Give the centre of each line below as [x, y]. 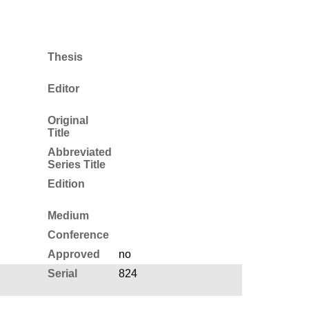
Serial [62, 273]
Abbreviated [79, 152]
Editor [63, 88]
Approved [73, 254]
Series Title [76, 164]
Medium [68, 215]
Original [68, 120]
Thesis [65, 57]
